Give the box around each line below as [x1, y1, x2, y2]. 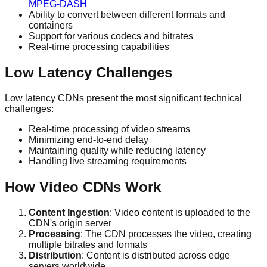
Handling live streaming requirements [29, 156, 187, 166]
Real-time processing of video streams [29, 123, 190, 134]
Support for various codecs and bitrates [29, 31, 193, 42]
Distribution [29, 250, 82, 260]
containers [29, 20, 73, 31]
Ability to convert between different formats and [29, 10, 225, 20]
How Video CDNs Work [5, 178, 161, 195]
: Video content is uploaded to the [110, 207, 250, 218]
